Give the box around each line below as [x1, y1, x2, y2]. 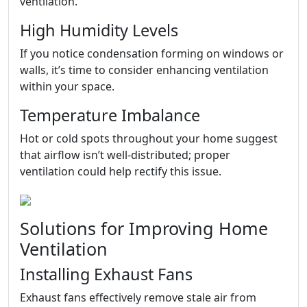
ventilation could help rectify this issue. [20, 164, 221, 179]
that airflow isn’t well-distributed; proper [20, 147, 230, 162]
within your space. [20, 79, 114, 94]
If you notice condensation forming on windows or [20, 46, 284, 61]
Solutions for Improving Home [20, 217, 268, 240]
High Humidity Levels [20, 19, 178, 41]
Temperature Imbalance [20, 104, 200, 126]
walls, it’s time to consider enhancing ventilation [20, 62, 269, 77]
